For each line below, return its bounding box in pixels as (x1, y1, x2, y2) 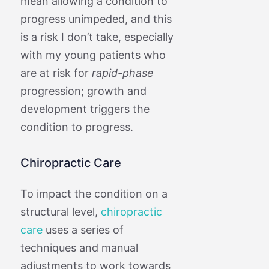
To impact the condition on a (20, 187, 168, 200)
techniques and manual (20, 241, 138, 254)
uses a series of (42, 223, 124, 236)
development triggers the (20, 102, 150, 115)
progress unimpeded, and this (20, 12, 172, 25)
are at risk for (20, 66, 92, 79)
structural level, (20, 205, 101, 218)
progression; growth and (20, 84, 147, 97)
